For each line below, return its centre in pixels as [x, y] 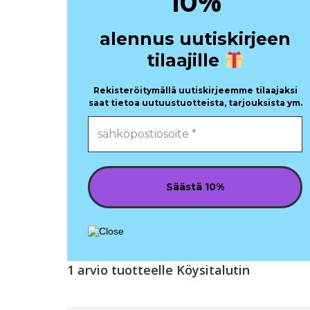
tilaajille [183, 60]
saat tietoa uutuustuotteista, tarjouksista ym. [195, 103]
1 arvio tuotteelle [122, 270]
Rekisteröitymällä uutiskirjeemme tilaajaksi [195, 90]
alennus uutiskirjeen [195, 39]
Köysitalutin [213, 270]
